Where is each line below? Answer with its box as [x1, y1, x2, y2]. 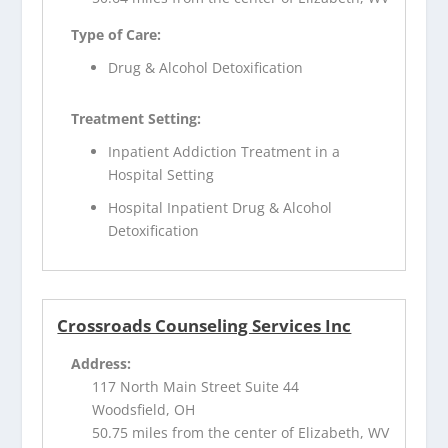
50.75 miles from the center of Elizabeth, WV [92, 422, 390, 442]
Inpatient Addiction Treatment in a [108, 141, 341, 161]
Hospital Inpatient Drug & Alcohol [108, 197, 333, 217]
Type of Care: [71, 25, 162, 45]
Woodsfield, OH [92, 399, 196, 419]
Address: [71, 353, 132, 373]
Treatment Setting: [71, 108, 202, 128]
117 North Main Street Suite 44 [92, 376, 300, 396]
